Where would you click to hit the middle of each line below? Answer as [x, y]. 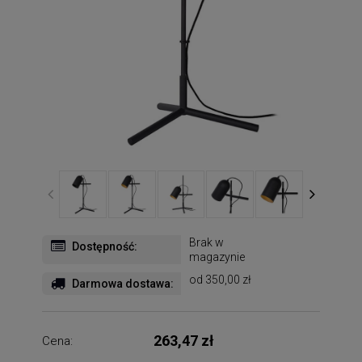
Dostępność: [105, 246]
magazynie [217, 257]
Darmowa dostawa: [123, 283]
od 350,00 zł [220, 279]
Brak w [206, 242]
